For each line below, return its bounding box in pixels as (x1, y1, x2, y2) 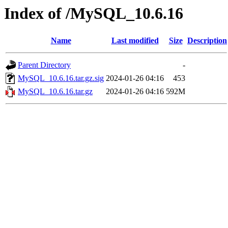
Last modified (111, 36, 159, 45)
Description (187, 36, 227, 45)
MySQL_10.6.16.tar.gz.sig (18, 74, 104, 83)
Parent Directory (18, 61, 71, 70)
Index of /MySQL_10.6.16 (4, 4, 183, 22)
